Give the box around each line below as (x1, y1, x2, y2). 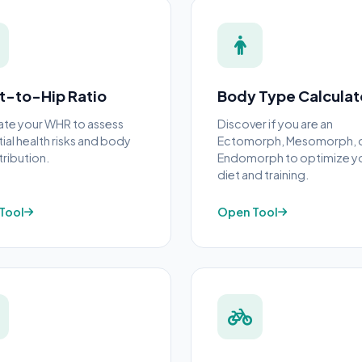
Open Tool (217, 204, 278, 219)
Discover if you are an (217, 116, 333, 131)
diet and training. (217, 167, 309, 182)
